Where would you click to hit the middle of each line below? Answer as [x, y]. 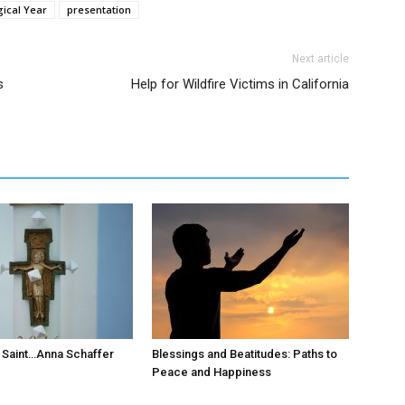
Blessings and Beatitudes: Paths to [245, 354]
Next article [320, 59]
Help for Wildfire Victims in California [240, 84]
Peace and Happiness [212, 372]
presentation [99, 9]
